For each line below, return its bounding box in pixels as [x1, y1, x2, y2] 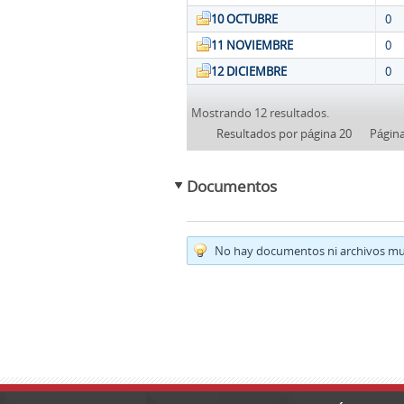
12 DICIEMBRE [211, 63, 287, 80]
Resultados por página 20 [216, 125, 353, 142]
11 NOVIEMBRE [211, 37, 293, 54]
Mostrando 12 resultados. [191, 105, 329, 122]
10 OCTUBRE [211, 11, 278, 28]
